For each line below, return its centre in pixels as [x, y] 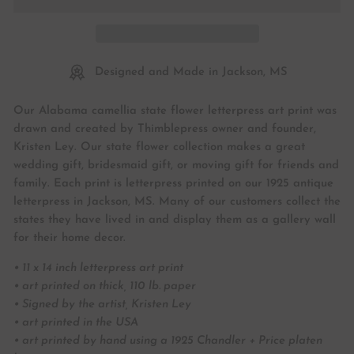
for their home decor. [70, 238]
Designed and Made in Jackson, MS [191, 72]
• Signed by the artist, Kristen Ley [102, 304]
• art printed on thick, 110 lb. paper [105, 286]
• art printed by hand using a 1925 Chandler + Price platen [168, 341]
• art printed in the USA [76, 322]
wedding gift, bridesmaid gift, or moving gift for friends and [176, 165]
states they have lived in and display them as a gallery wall [175, 220]
